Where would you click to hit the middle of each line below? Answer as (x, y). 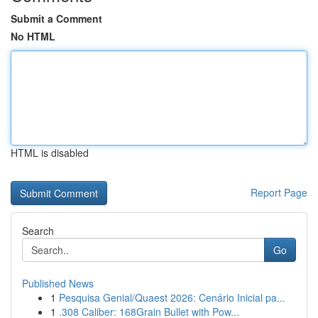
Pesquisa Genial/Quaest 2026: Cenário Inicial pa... (172, 297)
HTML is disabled (50, 153)
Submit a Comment (56, 18)
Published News (58, 283)
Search (38, 231)
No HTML (33, 36)
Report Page (279, 192)
